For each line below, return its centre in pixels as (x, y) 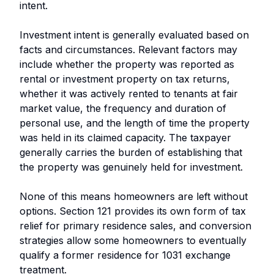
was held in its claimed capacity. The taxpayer (125, 137)
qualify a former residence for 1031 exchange (125, 255)
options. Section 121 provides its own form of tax (133, 211)
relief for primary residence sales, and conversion (135, 225)
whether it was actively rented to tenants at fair (129, 93)
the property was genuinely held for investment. (131, 167)
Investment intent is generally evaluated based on (134, 35)
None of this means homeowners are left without (134, 196)
